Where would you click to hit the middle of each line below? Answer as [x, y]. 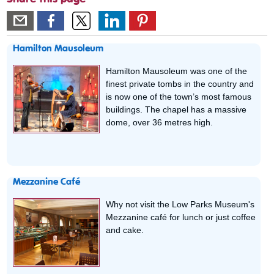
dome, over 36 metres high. [160, 122]
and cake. [125, 230]
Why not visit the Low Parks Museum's [180, 204]
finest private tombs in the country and [180, 83]
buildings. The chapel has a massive [176, 109]
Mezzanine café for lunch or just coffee [181, 217]
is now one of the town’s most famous [179, 96]
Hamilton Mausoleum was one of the [177, 71]
